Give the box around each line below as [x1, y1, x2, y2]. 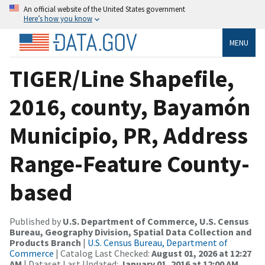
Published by [9, 215, 63, 227]
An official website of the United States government [24, 4, 185, 14]
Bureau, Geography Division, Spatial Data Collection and [9, 225, 251, 238]
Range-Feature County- [9, 148, 250, 179]
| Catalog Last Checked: [54, 247, 151, 259]
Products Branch [9, 236, 81, 248]
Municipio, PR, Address [9, 120, 248, 150]
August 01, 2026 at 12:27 [151, 247, 251, 259]
